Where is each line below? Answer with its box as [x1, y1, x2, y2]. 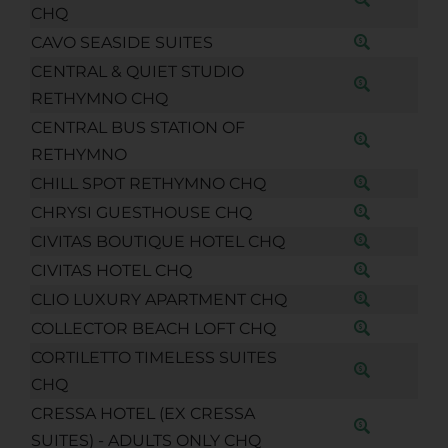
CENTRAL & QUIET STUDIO [30, 61, 244, 81]
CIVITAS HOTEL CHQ [30, 260, 192, 280]
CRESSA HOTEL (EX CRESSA [30, 403, 255, 423]
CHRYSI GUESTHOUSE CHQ [30, 202, 252, 222]
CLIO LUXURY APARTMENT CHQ [30, 289, 287, 309]
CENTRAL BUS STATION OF [30, 117, 245, 137]
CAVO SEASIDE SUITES [30, 32, 213, 52]
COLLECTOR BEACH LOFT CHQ [30, 318, 276, 338]
